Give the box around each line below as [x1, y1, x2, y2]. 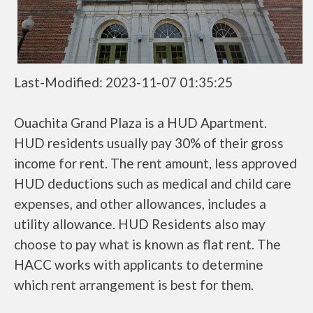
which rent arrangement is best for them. [14, 277, 254, 293]
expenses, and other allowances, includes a [14, 196, 266, 212]
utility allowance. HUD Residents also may [14, 216, 265, 233]
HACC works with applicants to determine [14, 256, 263, 273]
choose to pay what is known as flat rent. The [14, 236, 281, 253]
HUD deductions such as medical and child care [14, 175, 291, 192]
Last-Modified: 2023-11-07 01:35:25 [14, 74, 233, 91]
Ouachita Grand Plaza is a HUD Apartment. [14, 115, 267, 131]
